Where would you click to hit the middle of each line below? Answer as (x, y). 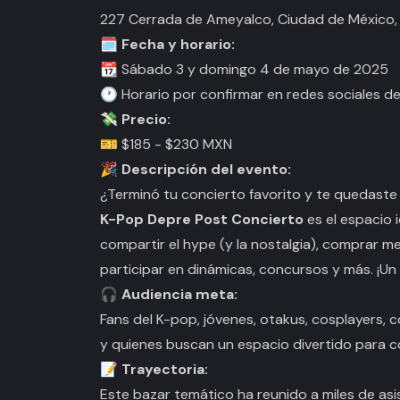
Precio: (146, 119)
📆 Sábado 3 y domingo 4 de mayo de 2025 (244, 69)
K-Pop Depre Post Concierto (202, 219)
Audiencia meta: (179, 294)
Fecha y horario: (178, 44)
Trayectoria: (165, 369)
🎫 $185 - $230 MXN (166, 144)
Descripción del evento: (206, 169)
